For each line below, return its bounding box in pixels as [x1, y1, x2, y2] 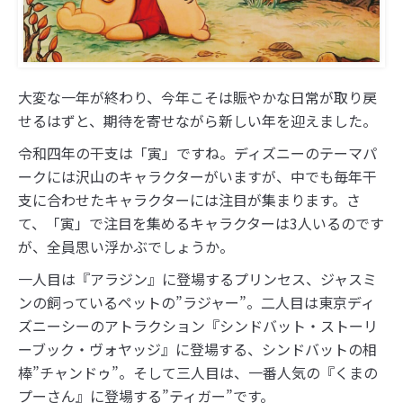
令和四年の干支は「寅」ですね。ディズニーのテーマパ [18, 142, 377, 165]
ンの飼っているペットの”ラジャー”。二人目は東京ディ [18, 291, 375, 314]
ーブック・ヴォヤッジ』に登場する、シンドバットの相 [18, 338, 377, 361]
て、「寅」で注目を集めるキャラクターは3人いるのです [18, 212, 384, 235]
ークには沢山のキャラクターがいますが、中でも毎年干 [18, 166, 377, 188]
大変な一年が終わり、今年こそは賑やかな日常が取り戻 [18, 86, 377, 109]
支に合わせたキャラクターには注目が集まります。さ [18, 189, 361, 211]
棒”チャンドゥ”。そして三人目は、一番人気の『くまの [18, 362, 378, 384]
